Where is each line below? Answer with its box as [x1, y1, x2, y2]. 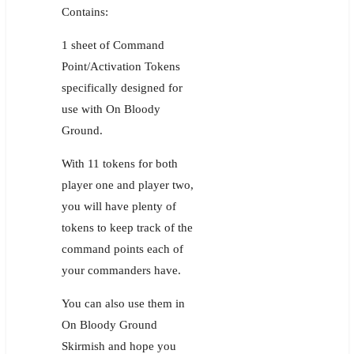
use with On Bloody [61, 102, 160, 115]
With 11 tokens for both [61, 156, 178, 170]
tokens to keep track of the [61, 220, 193, 234]
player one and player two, [61, 178, 194, 191]
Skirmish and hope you [61, 339, 176, 352]
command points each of [61, 242, 183, 255]
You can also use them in [61, 296, 185, 310]
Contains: [61, 5, 108, 18]
